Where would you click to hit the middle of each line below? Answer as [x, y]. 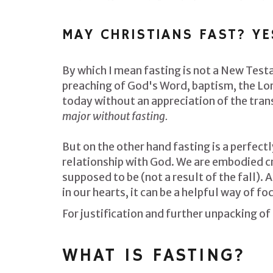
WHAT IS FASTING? [154, 256]
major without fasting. [115, 116]
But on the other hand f [120, 147]
